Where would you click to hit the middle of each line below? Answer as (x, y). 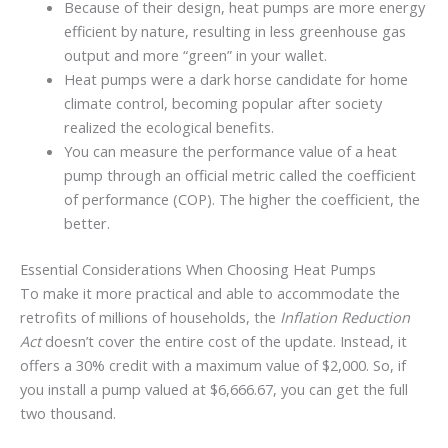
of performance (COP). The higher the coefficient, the (241, 199)
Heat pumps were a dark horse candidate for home (235, 79)
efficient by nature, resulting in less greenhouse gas (234, 31)
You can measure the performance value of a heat (230, 151)
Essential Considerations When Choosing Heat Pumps (198, 269)
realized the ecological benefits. (168, 127)
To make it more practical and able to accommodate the (210, 293)
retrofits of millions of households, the (150, 317)
